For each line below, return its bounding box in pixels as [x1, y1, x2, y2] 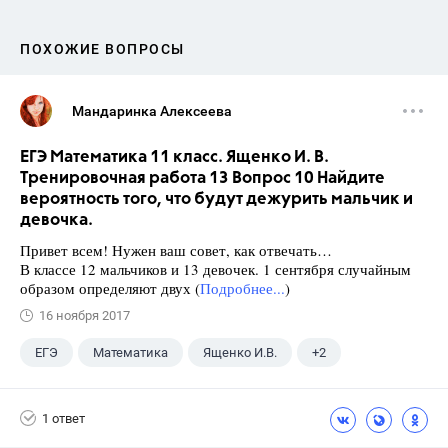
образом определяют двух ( [20, 278, 200, 298]
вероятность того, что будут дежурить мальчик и [20, 191, 413, 208]
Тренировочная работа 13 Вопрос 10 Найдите [20, 170, 385, 187]
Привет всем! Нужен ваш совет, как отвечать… [20, 240, 332, 260]
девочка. [20, 212, 93, 229]
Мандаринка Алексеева [72, 103, 232, 119]
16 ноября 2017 [39, 308, 130, 323]
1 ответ [42, 410, 85, 426]
